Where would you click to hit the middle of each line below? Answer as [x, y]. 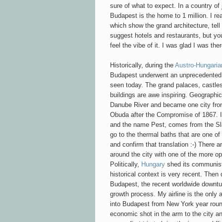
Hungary [153, 164]
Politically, [126, 164]
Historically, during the [142, 65]
